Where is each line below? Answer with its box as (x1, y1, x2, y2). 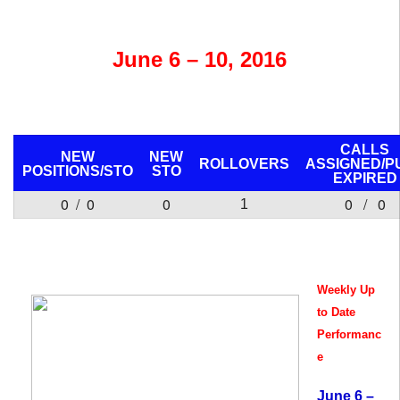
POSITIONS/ (22, 163, 104, 179)
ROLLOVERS (199, 156, 289, 171)
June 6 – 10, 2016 (112, 47, 287, 71)
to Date (317, 305, 355, 319)
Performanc (317, 328, 381, 341)
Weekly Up (317, 283, 375, 296)
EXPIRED (332, 171, 397, 186)
